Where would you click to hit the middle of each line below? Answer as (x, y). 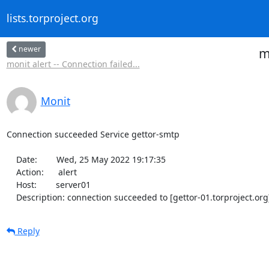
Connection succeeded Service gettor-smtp (93, 134)
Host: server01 (11, 184)
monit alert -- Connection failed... (73, 64)
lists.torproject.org (52, 18)
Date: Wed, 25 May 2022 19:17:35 (11, 159)
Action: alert (11, 172)
